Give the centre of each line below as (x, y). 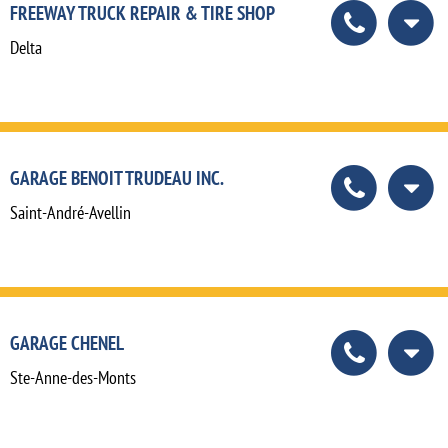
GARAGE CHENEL (67, 343)
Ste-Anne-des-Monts (73, 378)
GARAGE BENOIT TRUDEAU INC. (117, 178)
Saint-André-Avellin (70, 213)
